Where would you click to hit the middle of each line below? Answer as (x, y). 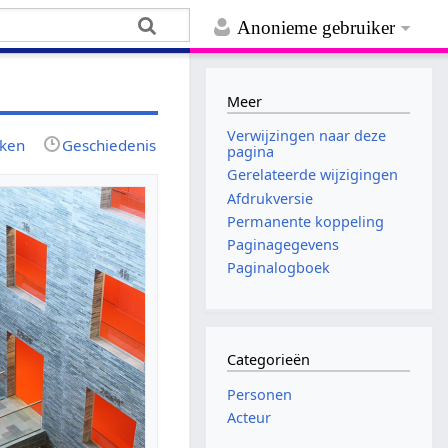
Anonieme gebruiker (316, 28)
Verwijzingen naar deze (307, 136)
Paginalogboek (279, 268)
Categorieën (269, 360)
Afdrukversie (270, 198)
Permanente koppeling (306, 221)
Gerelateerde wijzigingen (313, 175)
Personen (260, 394)
